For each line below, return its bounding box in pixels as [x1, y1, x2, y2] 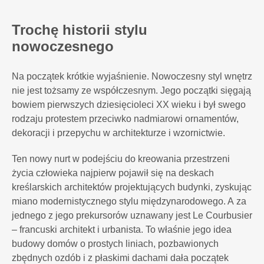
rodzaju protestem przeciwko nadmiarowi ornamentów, [12, 114, 239, 124]
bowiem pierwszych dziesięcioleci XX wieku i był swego [12, 100, 246, 110]
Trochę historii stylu [12, 22, 147, 38]
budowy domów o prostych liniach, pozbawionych [12, 239, 219, 249]
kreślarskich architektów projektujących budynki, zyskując [12, 182, 252, 192]
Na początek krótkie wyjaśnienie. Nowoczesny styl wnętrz [12, 71, 252, 81]
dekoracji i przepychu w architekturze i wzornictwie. [12, 128, 225, 138]
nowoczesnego [12, 38, 114, 54]
